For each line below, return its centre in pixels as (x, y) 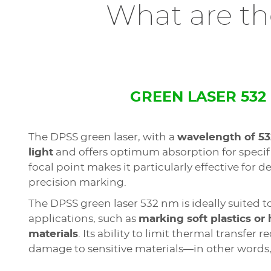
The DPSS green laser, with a (103, 137)
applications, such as (83, 219)
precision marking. (77, 182)
